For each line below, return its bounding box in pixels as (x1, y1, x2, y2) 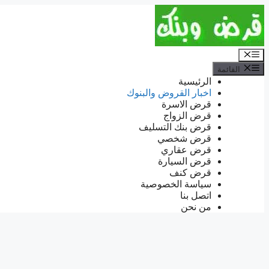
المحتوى (232, 28, 265, 38)
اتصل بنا (180, 190, 211, 201)
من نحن (181, 201, 211, 212)
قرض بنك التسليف (139, 121, 211, 132)
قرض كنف (169, 167, 211, 178)
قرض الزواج (163, 110, 211, 121)
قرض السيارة (158, 156, 211, 166)
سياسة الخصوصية (141, 178, 211, 189)
